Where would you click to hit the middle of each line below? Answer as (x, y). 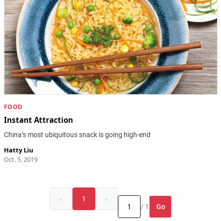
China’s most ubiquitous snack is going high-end (77, 135)
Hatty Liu (18, 150)
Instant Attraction (38, 120)
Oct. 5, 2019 (20, 160)
